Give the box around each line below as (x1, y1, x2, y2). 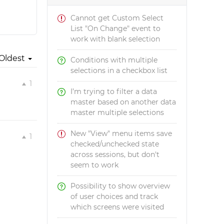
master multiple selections (70, 108, 164, 117)
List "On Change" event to (70, 24, 161, 33)
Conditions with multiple (70, 55, 158, 64)
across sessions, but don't (70, 150, 160, 159)
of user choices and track (70, 192, 158, 201)
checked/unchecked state (70, 139, 159, 148)
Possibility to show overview (70, 181, 170, 190)
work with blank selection (70, 34, 160, 43)
